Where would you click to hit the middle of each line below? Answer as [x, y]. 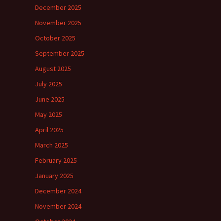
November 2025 [58, 23]
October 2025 [55, 38]
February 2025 [56, 160]
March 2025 [52, 145]
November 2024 [58, 206]
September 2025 [60, 53]
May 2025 [49, 114]
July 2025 [49, 84]
